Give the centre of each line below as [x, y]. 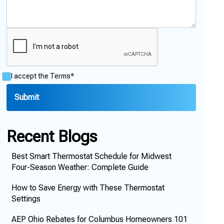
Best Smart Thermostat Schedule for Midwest [91, 156]
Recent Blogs [52, 136]
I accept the [31, 76]
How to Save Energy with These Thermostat [88, 187]
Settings [26, 198]
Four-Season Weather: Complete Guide [80, 167]
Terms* [62, 76]
